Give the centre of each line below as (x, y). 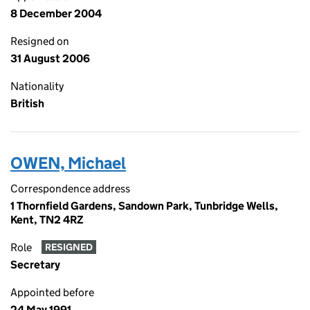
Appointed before (52, 292)
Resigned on (40, 41)
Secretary (35, 265)
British (27, 103)
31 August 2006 (50, 58)
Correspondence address (70, 189)
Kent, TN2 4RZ (47, 220)
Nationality (37, 86)
